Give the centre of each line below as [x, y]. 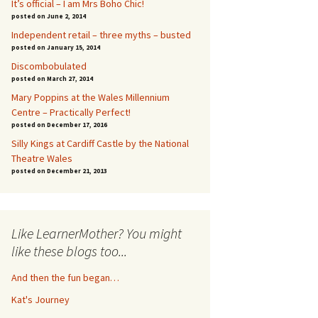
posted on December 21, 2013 [59, 171]
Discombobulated [49, 66]
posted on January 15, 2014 [56, 47]
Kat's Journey [40, 300]
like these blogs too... [69, 251]
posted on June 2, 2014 [49, 16]
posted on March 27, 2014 [52, 78]
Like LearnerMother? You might [97, 233]
